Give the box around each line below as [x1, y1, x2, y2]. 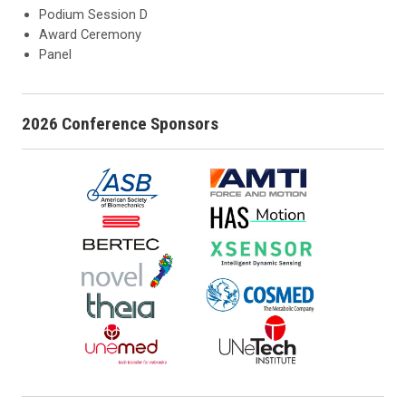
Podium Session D [39, 5, 149, 23]
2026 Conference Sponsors [22, 112, 218, 134]
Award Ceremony [39, 25, 142, 43]
